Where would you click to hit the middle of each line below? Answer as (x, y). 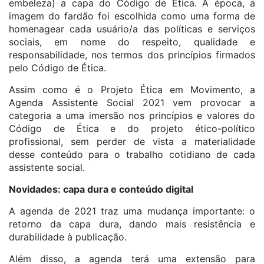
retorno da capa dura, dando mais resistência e (132, 224)
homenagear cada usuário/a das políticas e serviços (132, 29)
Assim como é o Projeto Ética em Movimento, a (132, 90)
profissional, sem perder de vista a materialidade (132, 141)
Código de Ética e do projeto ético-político (132, 128)
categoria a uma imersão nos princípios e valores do (132, 115)
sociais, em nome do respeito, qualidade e (132, 42)
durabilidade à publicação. (68, 237)
